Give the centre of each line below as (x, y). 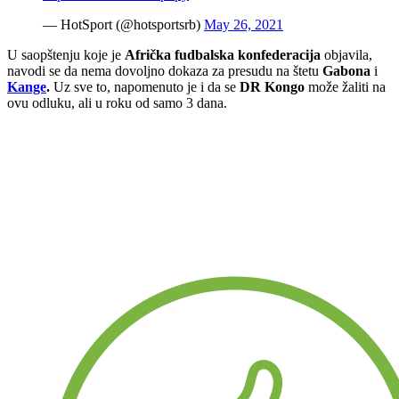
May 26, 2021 (244, 25)
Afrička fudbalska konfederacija (223, 55)
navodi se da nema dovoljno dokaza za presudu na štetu (165, 71)
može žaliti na (345, 87)
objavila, (346, 55)
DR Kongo (272, 87)
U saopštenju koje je (66, 55)
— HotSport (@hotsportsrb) (123, 25)
